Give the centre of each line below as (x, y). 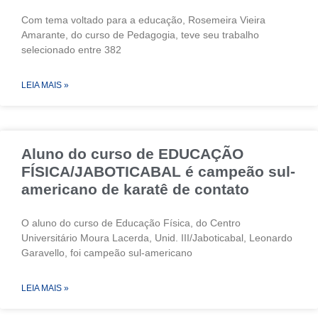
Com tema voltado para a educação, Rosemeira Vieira (143, 20)
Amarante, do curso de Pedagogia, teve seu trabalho (140, 34)
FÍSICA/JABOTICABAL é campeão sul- (158, 171)
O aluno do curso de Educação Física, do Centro (131, 223)
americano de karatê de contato (135, 189)
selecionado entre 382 (71, 49)
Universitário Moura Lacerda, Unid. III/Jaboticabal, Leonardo (157, 237)
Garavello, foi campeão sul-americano (107, 252)
